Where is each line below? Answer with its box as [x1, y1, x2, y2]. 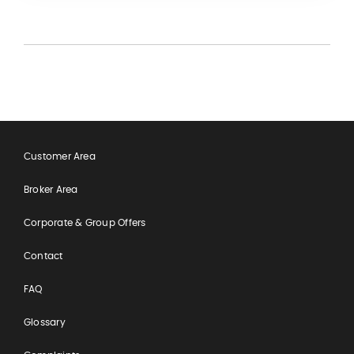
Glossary [23, 314, 66, 329]
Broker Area [23, 182, 78, 196]
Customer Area [23, 149, 96, 163]
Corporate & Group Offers [23, 215, 146, 229]
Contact [23, 248, 63, 262]
